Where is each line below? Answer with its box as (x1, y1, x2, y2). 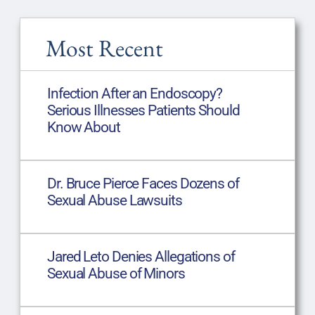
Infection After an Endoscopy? (46, 84, 223, 102)
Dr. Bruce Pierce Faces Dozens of (46, 174, 239, 192)
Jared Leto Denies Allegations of (46, 247, 235, 265)
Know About (46, 118, 120, 136)
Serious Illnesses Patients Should (46, 101, 240, 119)
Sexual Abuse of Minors (46, 264, 185, 282)
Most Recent (45, 32, 163, 63)
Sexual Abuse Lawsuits (46, 191, 182, 209)
